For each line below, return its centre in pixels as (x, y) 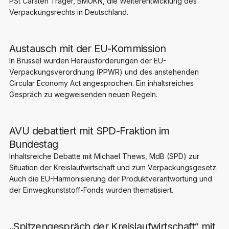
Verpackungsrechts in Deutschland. (68, 12)
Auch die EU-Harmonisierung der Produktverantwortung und (110, 178)
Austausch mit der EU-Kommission (87, 48)
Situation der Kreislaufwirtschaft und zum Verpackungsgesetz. (113, 167)
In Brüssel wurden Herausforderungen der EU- (87, 60)
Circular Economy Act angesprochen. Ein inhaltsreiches (101, 83)
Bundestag (33, 144)
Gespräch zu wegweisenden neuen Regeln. (83, 94)
